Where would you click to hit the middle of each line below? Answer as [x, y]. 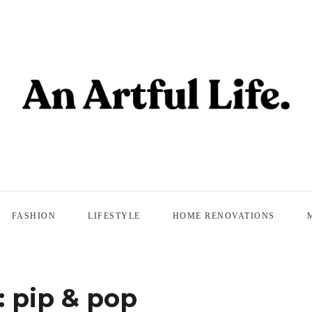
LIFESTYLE [114, 216]
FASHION [33, 216]
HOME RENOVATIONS [224, 216]
